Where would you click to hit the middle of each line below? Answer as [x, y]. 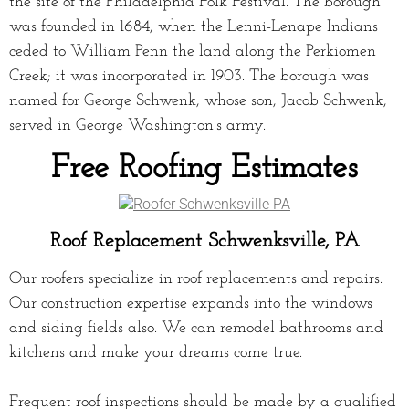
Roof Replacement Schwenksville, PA [204, 241]
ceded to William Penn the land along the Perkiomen [193, 51]
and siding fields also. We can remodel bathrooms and [196, 328]
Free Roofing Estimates [204, 168]
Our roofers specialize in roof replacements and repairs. [196, 278]
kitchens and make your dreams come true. [156, 352]
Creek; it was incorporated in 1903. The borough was [189, 76]
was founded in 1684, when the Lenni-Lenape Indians [194, 26]
